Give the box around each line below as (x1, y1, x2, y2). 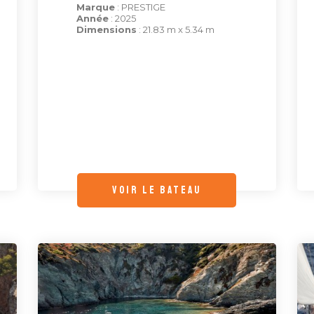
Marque (76, 1, 115, 13)
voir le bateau (112, 184, 202, 198)
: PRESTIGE (114, 1, 165, 13)
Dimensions (76, 24, 137, 36)
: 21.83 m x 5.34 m (136, 24, 214, 36)
